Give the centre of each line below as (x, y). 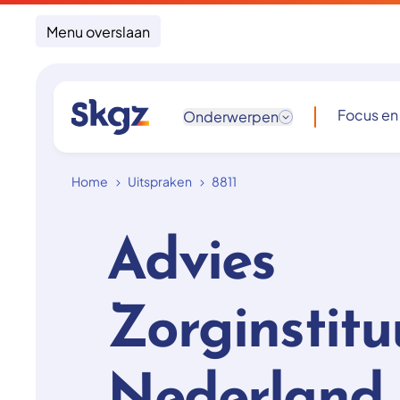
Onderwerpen (231, 117)
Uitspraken (160, 181)
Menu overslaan (98, 31)
